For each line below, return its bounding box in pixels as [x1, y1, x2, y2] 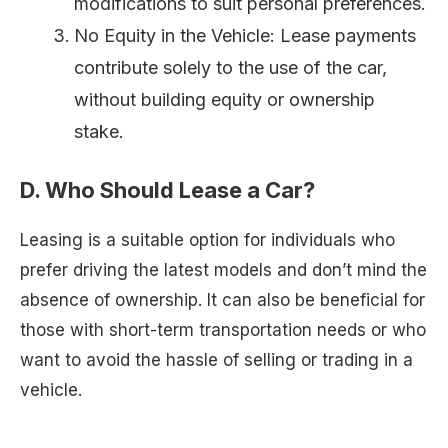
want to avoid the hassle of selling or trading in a [20, 349, 413, 370]
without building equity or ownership [74, 88, 375, 110]
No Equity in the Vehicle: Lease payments [74, 24, 416, 46]
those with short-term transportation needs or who [20, 319, 426, 340]
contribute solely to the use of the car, [74, 56, 387, 78]
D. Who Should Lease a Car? [20, 176, 315, 203]
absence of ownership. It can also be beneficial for [20, 289, 425, 310]
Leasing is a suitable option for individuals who [20, 229, 395, 250]
